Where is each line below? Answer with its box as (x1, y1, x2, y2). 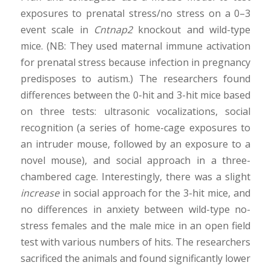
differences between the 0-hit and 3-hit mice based (20, 88, 251, 102)
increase (20, 186, 59, 200)
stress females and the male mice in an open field (20, 219, 251, 233)
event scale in (20, 23, 94, 37)
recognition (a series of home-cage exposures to (20, 121, 251, 135)
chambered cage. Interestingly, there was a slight (20, 170, 251, 184)
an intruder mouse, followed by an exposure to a (20, 137, 251, 151)
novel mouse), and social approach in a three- (20, 154, 251, 168)
